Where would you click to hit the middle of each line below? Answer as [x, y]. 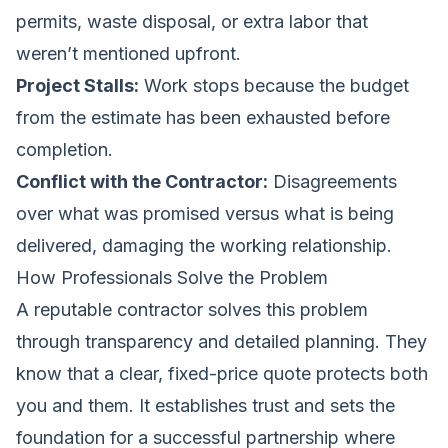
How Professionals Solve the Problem [172, 277]
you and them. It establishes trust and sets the [205, 405]
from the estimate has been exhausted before [203, 117]
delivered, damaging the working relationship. [204, 245]
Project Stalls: [77, 85]
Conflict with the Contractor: [142, 181]
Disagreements [332, 181]
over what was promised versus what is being [205, 213]
